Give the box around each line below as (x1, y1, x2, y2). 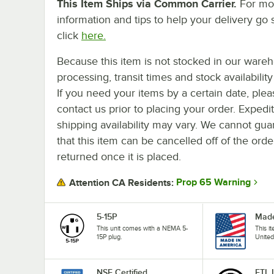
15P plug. (97, 232, 122, 240)
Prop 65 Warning (176, 177, 251, 188)
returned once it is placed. (57, 150, 181, 163)
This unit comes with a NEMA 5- (97, 224, 188, 232)
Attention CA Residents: (69, 177, 174, 188)
